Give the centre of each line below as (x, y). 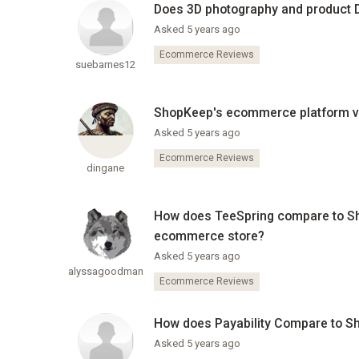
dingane (106, 168)
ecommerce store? (209, 236)
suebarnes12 (106, 65)
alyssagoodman (105, 272)
